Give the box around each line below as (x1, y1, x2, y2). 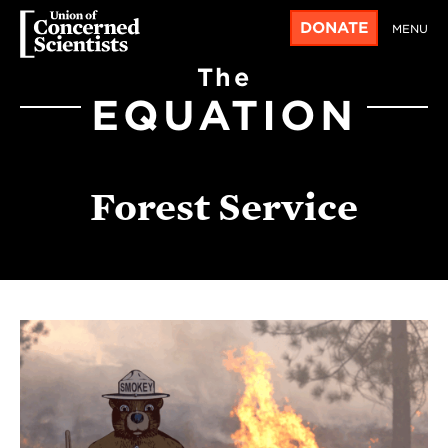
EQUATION (91, 91, 357, 140)
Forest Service (90, 184, 358, 229)
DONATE (299, 18, 369, 37)
